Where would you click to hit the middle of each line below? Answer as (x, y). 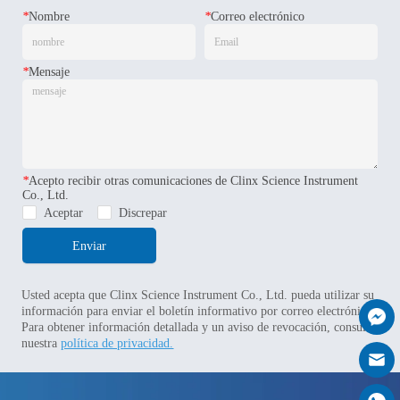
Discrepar (143, 213)
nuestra (42, 344)
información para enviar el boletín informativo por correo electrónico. (199, 312)
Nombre (49, 17)
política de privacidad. (117, 344)
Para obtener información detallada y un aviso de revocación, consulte (199, 328)
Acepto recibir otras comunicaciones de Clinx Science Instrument (193, 181)
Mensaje (49, 72)
